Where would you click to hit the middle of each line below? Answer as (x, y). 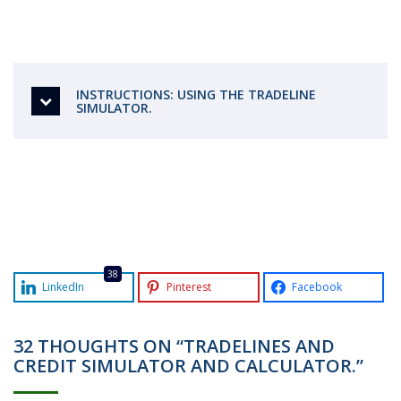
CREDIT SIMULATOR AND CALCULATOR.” (188, 366)
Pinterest (189, 287)
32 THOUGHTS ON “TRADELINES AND (174, 346)
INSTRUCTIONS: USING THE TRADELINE (196, 94)
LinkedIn (63, 287)
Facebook (316, 287)
